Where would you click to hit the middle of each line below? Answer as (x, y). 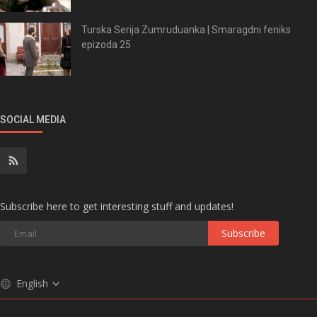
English (34, 283)
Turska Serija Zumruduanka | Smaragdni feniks (186, 30)
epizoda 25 (106, 45)
